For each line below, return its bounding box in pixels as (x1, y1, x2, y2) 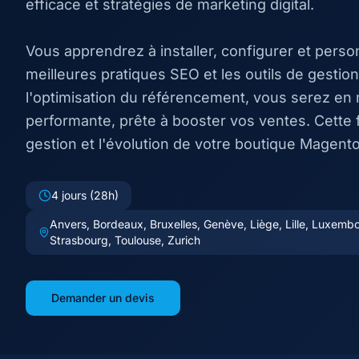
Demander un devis (51, 291, 155, 305)
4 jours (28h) (51, 188, 119, 202)
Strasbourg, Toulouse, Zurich (49, 233, 200, 247)
